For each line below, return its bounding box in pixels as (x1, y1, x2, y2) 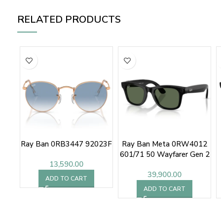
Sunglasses (146, 160, 184, 170)
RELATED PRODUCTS (17, 13, 121, 27)
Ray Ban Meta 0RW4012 (122, 139, 207, 149)
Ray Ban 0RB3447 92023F (21, 139, 112, 149)
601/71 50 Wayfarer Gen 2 (119, 149, 210, 160)
